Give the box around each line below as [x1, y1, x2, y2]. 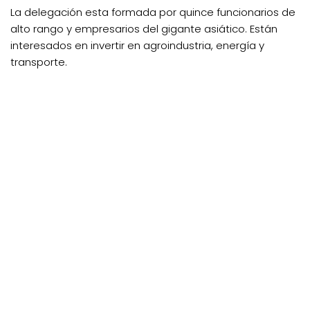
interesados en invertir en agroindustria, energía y [10, 37, 264, 53]
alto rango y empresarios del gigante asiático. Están [10, 21, 277, 36]
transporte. [10, 54, 70, 69]
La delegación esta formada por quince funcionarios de [10, 4, 295, 19]
